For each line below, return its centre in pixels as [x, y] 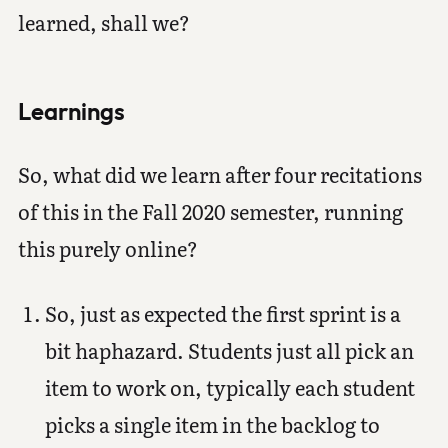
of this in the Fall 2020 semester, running [210, 210]
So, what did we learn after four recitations [219, 173]
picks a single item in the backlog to [212, 423]
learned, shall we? [103, 21]
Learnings [71, 110]
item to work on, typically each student [229, 386]
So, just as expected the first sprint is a [222, 312]
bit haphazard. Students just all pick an [229, 349]
